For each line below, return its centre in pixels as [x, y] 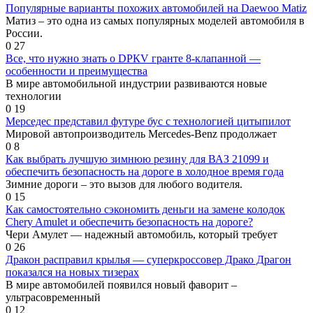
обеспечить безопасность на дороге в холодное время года [145, 172]
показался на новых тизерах [72, 272]
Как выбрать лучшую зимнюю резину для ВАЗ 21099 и [137, 159]
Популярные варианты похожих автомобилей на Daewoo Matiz [156, 8]
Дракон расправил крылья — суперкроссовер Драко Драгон [148, 260]
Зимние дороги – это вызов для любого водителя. [124, 184]
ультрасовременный [53, 298]
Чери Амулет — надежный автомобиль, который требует [141, 235]
